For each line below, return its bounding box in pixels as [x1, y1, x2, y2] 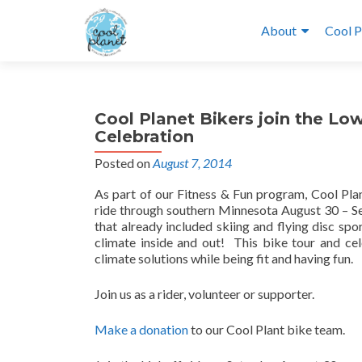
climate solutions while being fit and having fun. [95, 250, 353, 266]
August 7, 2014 [153, 155, 232, 170]
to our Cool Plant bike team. [188, 322, 345, 337]
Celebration [95, 127, 194, 146]
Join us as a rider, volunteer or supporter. [95, 286, 314, 301]
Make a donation [95, 322, 188, 337]
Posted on [95, 155, 153, 170]
